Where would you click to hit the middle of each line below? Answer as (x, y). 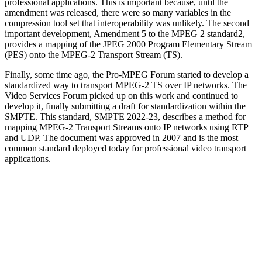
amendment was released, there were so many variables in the (118, 12)
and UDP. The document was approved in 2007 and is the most (121, 137)
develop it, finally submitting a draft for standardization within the (125, 106)
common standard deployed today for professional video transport (125, 148)
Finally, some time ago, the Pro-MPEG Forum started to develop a (127, 74)
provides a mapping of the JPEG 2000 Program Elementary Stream (128, 44)
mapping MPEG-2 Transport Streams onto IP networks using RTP (126, 127)
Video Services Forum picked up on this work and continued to (121, 95)
